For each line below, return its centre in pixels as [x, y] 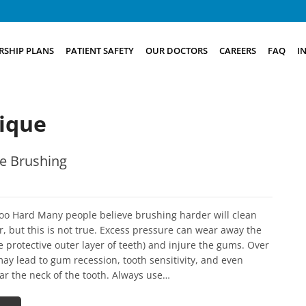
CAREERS [237, 50]
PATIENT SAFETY [99, 50]
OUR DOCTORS [176, 50]
